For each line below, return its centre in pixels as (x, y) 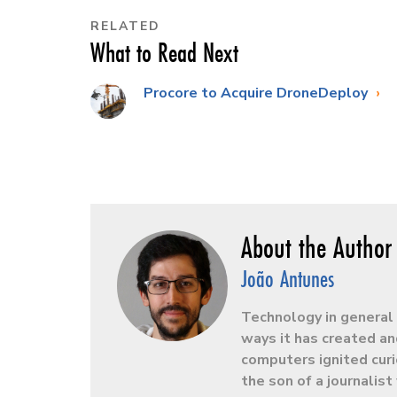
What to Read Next (164, 52)
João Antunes (288, 278)
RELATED (125, 26)
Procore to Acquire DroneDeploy (257, 93)
